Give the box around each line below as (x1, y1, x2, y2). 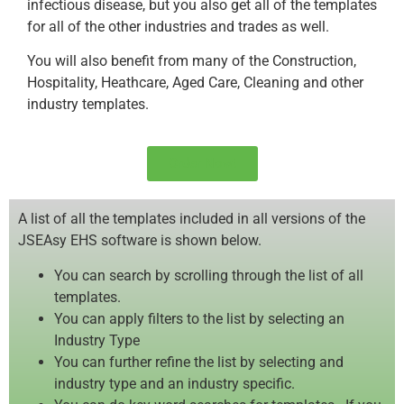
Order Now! (168, 155, 236, 172)
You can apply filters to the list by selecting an (54, 309, 344, 327)
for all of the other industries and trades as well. (27, 17, 329, 35)
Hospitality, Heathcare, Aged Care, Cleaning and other (27, 73, 363, 91)
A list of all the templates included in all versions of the (18, 210, 365, 228)
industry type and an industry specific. (54, 374, 295, 392)
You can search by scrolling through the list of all (54, 266, 363, 284)
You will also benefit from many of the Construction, (27, 51, 356, 69)
